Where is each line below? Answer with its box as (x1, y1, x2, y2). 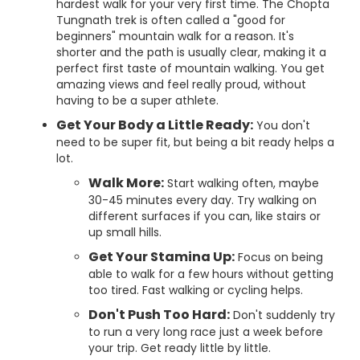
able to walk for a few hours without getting (88, 266, 333, 282)
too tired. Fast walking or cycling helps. (88, 282, 303, 298)
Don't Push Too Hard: (88, 305, 230, 324)
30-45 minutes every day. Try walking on (88, 192, 317, 208)
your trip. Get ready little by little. (88, 340, 271, 356)
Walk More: (88, 174, 164, 192)
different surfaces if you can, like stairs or (88, 208, 321, 224)
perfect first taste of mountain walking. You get (56, 60, 325, 76)
